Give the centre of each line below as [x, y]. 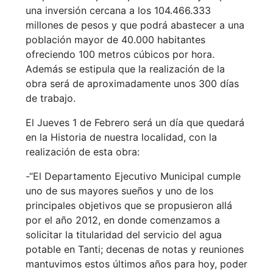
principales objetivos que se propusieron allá [129, 206]
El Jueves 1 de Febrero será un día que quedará [135, 123]
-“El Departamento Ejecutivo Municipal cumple [133, 176]
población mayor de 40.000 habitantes [115, 40]
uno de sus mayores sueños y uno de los [119, 191]
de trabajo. [50, 98]
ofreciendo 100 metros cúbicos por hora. [120, 55]
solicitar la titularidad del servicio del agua [123, 235]
